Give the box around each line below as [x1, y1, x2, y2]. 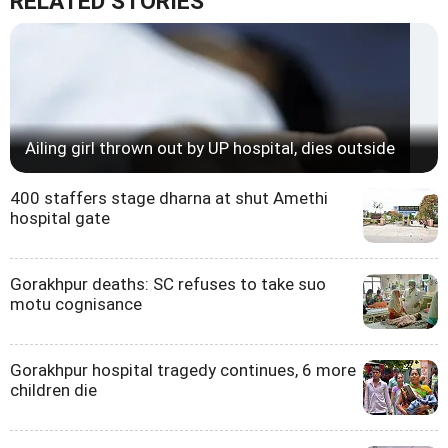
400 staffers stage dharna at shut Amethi [10, 188, 328, 209]
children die [10, 380, 97, 401]
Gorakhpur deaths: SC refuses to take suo [10, 274, 326, 295]
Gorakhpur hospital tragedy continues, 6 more [10, 360, 356, 381]
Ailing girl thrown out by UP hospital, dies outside [25, 138, 395, 159]
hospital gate [10, 208, 110, 229]
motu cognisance [10, 294, 142, 315]
